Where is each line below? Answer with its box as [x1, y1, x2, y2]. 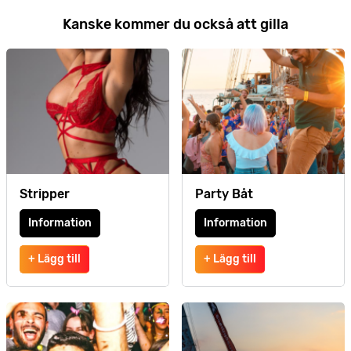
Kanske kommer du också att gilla [63, 16, 288, 33]
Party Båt [195, 186, 253, 201]
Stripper [20, 186, 70, 201]
